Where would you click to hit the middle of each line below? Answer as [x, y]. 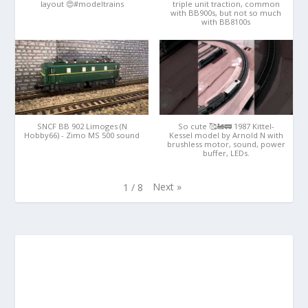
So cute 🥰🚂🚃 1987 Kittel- [226, 126]
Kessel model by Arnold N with [226, 135]
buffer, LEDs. [226, 153]
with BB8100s [226, 21]
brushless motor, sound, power [226, 144]
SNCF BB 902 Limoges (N [82, 126]
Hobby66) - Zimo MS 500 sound [82, 135]
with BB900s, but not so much [226, 12]
